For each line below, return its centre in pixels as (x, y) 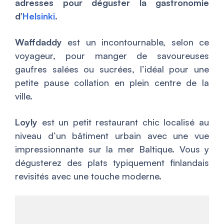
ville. (24, 96)
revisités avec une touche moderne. (88, 176)
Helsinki (39, 16)
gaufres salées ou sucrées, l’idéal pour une (112, 69)
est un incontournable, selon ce (135, 42)
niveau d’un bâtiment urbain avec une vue (112, 135)
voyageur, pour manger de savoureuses (112, 55)
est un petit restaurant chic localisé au (123, 122)
